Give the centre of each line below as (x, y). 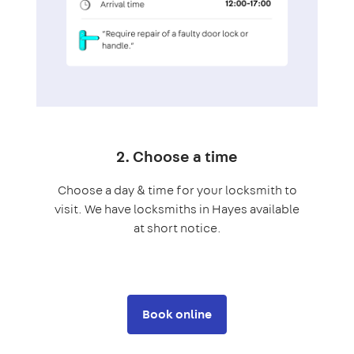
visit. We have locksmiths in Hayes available (177, 209)
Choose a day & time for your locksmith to (177, 190)
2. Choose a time (177, 156)
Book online (177, 314)
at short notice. (177, 228)
